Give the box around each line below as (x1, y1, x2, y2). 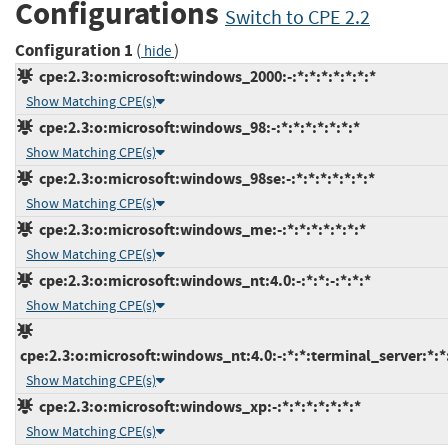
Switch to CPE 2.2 (225, 5, 370, 31)
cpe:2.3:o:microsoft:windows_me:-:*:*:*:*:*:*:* (33, 218, 366, 240)
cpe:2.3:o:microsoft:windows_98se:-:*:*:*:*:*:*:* (33, 167, 375, 189)
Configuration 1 (15, 38, 133, 62)
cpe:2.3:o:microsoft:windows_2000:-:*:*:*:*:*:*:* (33, 65, 376, 87)
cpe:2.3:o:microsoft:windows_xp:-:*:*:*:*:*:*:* (33, 395, 361, 417)
